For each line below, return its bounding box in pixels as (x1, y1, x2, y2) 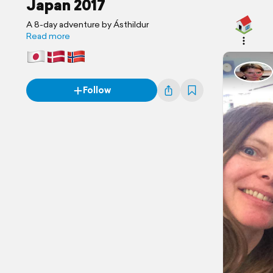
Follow (82, 84, 111, 96)
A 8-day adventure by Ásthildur (26, 18, 149, 30)
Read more (26, 30, 70, 42)
